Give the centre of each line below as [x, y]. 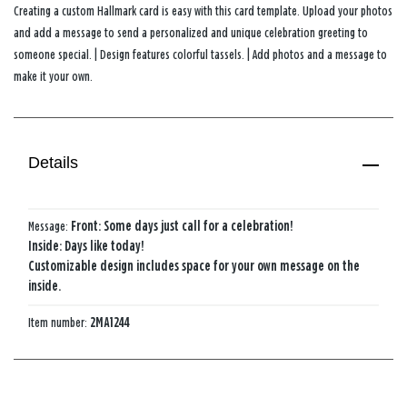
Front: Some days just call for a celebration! [182, 226]
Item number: [59, 323]
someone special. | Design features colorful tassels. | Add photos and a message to [200, 55]
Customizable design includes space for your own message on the [194, 266]
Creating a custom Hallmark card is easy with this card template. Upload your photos [203, 11]
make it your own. [53, 76]
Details [54, 163]
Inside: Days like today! [86, 246]
